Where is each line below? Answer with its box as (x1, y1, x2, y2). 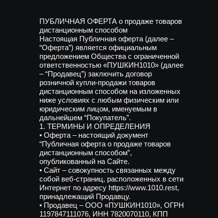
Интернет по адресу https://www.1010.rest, (39, 183, 179, 192)
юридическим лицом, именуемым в (39, 105, 157, 113)
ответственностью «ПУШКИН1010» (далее (39, 61, 183, 69)
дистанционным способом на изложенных (39, 87, 181, 95)
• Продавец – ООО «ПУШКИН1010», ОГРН (39, 201, 184, 209)
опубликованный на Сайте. (39, 157, 129, 165)
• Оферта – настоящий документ (39, 131, 148, 139)
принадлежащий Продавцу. (39, 192, 130, 200)
